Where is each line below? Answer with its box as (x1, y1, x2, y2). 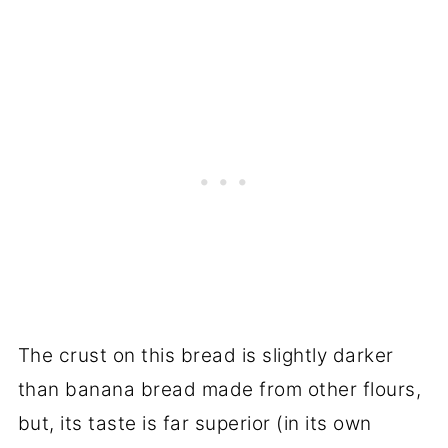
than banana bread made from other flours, (17, 378, 422, 402)
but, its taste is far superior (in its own (17, 412, 372, 436)
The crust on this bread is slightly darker (17, 344, 394, 368)
